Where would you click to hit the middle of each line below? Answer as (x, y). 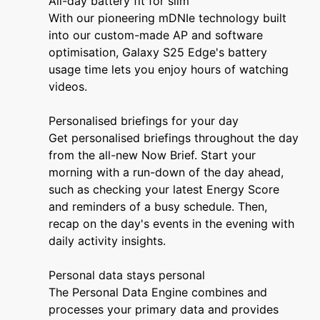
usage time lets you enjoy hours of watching (169, 70)
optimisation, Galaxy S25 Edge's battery (158, 52)
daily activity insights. (107, 241)
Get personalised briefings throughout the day (174, 138)
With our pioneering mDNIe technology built (167, 18)
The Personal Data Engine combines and (158, 292)
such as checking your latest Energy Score (164, 190)
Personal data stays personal (127, 275)
